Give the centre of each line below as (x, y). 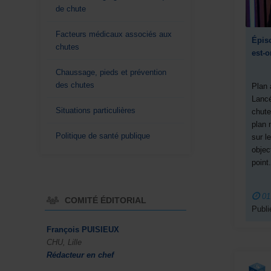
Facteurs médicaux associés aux (114, 34)
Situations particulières (96, 110)
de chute (71, 8)
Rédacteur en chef (80, 255)
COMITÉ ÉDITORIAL (106, 200)
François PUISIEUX (83, 229)
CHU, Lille (64, 242)
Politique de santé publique (103, 135)
